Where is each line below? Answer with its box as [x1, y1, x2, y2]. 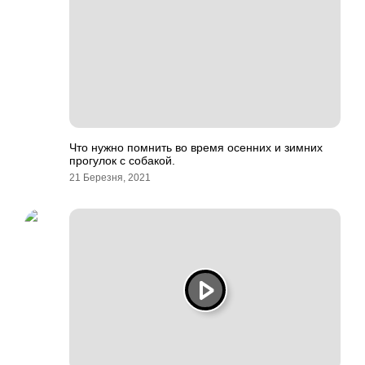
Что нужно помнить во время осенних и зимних [69, 141, 323, 154]
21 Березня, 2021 [69, 172, 151, 183]
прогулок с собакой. [69, 154, 175, 167]
